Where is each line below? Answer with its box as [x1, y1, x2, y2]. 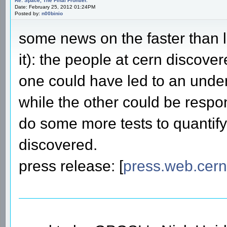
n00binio [42, 10, 63, 16]
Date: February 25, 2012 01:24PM [15, 4, 95, 10]
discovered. [19, 136, 97, 153]
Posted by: [15, 10, 42, 16]
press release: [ [19, 157, 123, 174]
